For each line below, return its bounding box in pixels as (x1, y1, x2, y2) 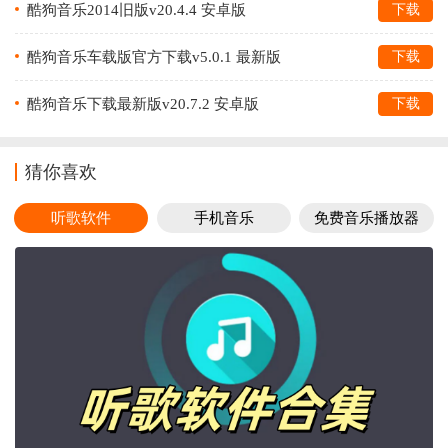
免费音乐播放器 (314, 209, 420, 226)
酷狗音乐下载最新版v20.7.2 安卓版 (27, 95, 259, 112)
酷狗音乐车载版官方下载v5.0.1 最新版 (27, 48, 281, 65)
